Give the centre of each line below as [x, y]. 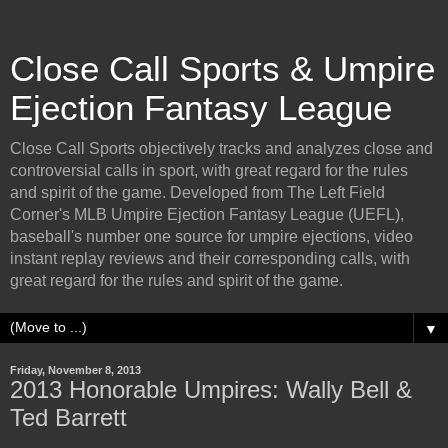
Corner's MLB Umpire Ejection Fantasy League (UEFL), [207, 214]
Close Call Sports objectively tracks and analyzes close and [221, 148]
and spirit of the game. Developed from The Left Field [197, 192]
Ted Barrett [68, 417]
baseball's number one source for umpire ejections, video [211, 236]
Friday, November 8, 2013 [75, 370]
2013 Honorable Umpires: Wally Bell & [211, 389]
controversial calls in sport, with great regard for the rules [209, 170]
